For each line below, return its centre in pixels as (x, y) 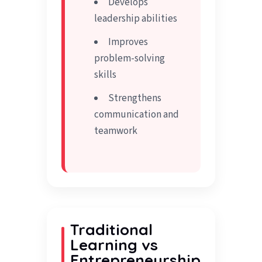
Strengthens (135, 99)
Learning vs (114, 245)
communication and (137, 115)
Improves (128, 42)
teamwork (116, 131)
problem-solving (130, 59)
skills (106, 75)
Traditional (112, 230)
